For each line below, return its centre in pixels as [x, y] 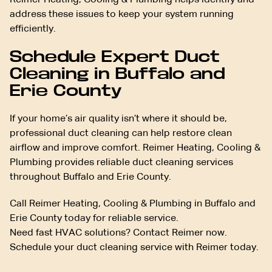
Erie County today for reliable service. [94, 219]
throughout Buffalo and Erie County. [90, 178]
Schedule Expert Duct [115, 57]
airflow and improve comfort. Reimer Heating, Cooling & [135, 148]
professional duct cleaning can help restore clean [121, 134]
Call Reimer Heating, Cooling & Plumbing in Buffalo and [133, 204]
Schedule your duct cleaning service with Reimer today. [134, 248]
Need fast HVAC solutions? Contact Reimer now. [118, 233]
